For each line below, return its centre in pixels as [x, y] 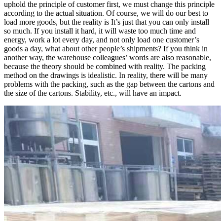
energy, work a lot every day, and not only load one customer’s [102, 39]
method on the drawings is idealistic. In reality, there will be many [106, 75]
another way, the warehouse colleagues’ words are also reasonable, [108, 57]
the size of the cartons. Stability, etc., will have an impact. [93, 93]
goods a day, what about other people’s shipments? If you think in [106, 48]
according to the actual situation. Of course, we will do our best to [106, 13]
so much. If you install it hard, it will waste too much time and [100, 31]
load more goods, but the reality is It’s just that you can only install [107, 22]
